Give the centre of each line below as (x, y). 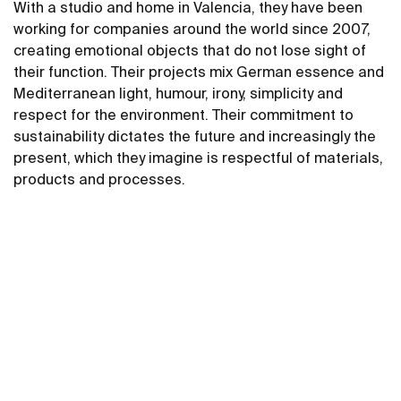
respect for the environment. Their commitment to (183, 115)
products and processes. (99, 179)
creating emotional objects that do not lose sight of (190, 50)
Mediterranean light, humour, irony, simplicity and (178, 93)
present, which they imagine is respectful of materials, (198, 158)
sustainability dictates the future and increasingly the (195, 136)
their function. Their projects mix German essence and (199, 72)
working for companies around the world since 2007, (192, 29)
